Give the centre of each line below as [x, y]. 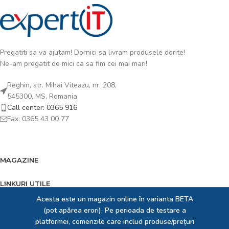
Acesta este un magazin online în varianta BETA [114, 199]
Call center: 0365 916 [42, 108]
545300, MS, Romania [42, 97]
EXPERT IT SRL [22, 222]
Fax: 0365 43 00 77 [38, 119]
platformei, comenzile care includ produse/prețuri [114, 222]
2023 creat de [62, 222]
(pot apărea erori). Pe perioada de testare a [114, 210]
